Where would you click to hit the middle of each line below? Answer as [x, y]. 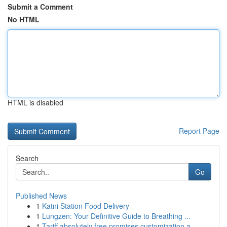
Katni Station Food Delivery [86, 206]
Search [27, 158]
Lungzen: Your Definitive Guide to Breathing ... [116, 216]
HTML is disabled [35, 102]
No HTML [24, 19]
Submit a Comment [40, 7]
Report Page [199, 131]
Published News [41, 196]
